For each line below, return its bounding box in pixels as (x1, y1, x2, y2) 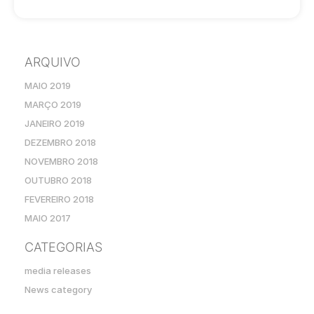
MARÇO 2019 (25, 99, 81, 110)
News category (25, 284, 92, 295)
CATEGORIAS (25, 240, 102, 254)
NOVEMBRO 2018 (25, 156, 98, 167)
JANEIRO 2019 (25, 118, 85, 129)
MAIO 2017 (25, 212, 71, 224)
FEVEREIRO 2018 (25, 193, 94, 205)
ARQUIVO (25, 55, 81, 69)
